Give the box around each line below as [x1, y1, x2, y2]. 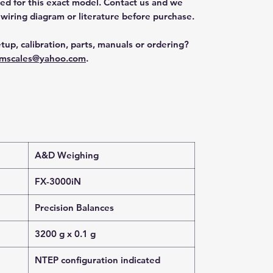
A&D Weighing [35, 149, 99, 161]
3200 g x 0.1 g [35, 228, 96, 239]
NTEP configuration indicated [35, 254, 160, 266]
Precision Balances [35, 202, 114, 213]
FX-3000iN [35, 175, 81, 187]
